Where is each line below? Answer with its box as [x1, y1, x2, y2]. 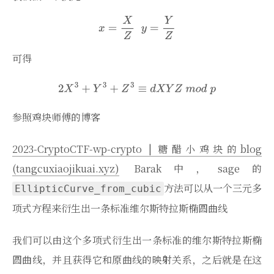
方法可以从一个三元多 [164, 181, 262, 196]
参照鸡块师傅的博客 [12, 110, 100, 125]
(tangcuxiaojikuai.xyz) [12, 161, 119, 176]
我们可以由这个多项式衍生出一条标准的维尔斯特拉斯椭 [12, 233, 262, 248]
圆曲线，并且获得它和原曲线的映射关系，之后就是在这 [12, 253, 262, 267]
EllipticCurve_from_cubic [15, 183, 161, 195]
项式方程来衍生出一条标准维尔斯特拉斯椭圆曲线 [12, 201, 228, 216]
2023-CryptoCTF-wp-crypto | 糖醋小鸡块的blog [12, 142, 262, 157]
